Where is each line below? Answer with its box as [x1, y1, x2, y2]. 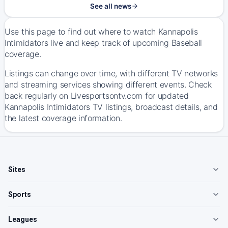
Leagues [8, 215, 37, 223]
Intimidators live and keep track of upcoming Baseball [5, 38, 203, 48]
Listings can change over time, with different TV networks [5, 68, 218, 78]
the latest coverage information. [5, 113, 122, 123]
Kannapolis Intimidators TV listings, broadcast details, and [5, 102, 218, 112]
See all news [90, 2, 131, 10]
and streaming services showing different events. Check [5, 79, 212, 90]
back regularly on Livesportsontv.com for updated [5, 91, 189, 101]
